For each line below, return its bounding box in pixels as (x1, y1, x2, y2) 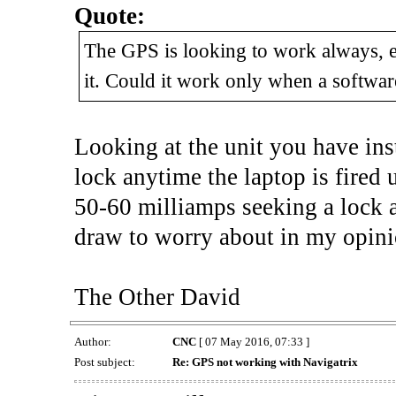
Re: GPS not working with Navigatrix (171, 355, 358, 369)
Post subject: (73, 355, 138, 369)
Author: (73, 335, 114, 349)
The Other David (73, 284, 240, 311)
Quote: (73, 3, 145, 30)
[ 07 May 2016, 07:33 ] (195, 335, 309, 349)
